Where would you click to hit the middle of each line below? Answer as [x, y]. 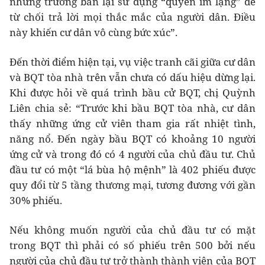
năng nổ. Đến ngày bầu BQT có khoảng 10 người [132, 139]
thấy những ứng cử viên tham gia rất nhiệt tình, [132, 124]
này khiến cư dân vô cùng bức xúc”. [93, 33]
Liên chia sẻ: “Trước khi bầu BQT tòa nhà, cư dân [132, 108]
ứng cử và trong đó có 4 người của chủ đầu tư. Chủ [132, 154]
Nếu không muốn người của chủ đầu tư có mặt [132, 230]
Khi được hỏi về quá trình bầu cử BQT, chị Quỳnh [132, 93]
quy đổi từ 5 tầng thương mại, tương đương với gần [132, 185]
